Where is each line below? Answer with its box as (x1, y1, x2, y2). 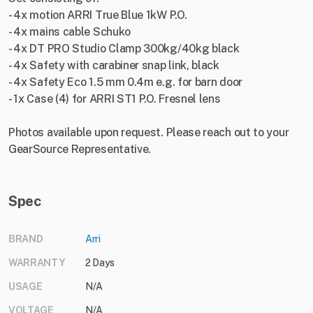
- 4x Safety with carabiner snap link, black (8, 59, 219, 73)
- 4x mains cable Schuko (8, 25, 131, 39)
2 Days (85, 257, 115, 269)
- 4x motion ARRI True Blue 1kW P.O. (8, 8, 187, 22)
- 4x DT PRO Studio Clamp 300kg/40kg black (8, 42, 240, 56)
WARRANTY (8, 257, 66, 269)
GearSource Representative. (8, 143, 152, 156)
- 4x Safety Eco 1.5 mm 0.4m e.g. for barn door (8, 75, 242, 89)
